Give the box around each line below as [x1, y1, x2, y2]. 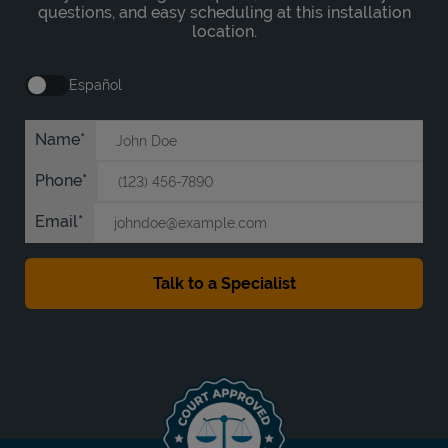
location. [191, 21, 257, 41]
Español [69, 76, 122, 93]
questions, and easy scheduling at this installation [37, 2, 411, 22]
